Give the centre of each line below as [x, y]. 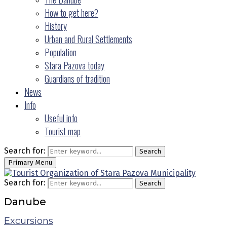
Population [61, 52]
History [56, 26]
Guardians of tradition [77, 79]
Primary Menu [30, 163]
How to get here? [71, 13]
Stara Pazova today [74, 65]
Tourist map [63, 131]
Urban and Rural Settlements [88, 39]
